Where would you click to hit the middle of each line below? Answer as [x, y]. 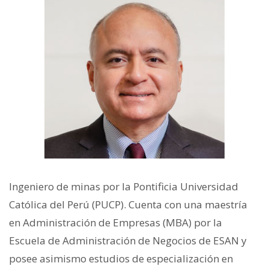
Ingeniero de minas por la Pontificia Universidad [124, 186]
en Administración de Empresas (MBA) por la [116, 222]
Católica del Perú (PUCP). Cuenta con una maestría [128, 204]
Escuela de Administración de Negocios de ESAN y [128, 240]
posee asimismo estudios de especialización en [121, 258]
